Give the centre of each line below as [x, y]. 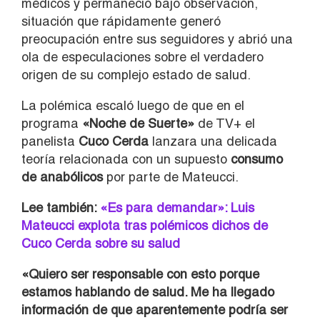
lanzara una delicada [213, 141]
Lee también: [59, 207]
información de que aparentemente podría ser [155, 309]
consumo [257, 159]
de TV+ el [225, 123]
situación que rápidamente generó [121, 21]
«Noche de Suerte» [136, 123]
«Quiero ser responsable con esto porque [140, 274]
